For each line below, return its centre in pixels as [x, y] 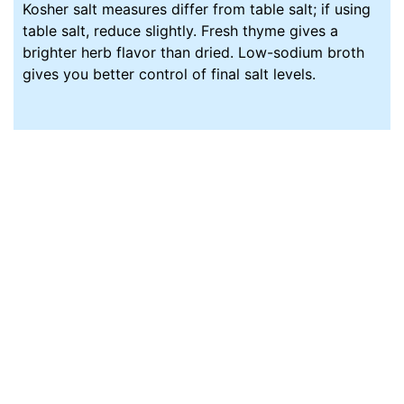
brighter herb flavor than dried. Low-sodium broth [194, 52]
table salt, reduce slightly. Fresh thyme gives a [181, 30]
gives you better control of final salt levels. [170, 73]
